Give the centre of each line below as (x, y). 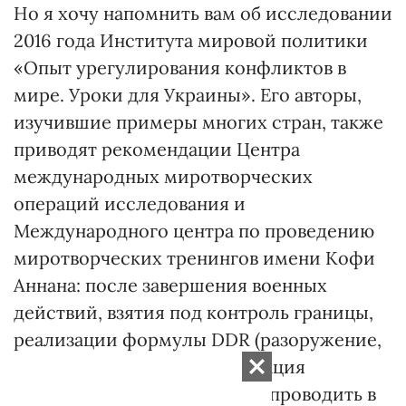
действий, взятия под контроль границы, (193, 312)
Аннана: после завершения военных (170, 285)
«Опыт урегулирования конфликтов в (180, 67)
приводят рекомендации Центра (157, 149)
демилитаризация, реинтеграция (159, 366)
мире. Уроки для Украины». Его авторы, (188, 94)
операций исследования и (130, 203)
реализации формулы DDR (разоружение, (198, 339)
